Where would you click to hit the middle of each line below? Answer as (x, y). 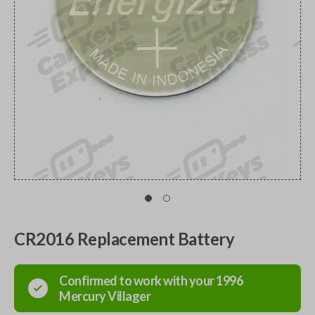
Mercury (83, 296)
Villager (129, 296)
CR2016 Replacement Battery (124, 239)
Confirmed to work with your (137, 281)
